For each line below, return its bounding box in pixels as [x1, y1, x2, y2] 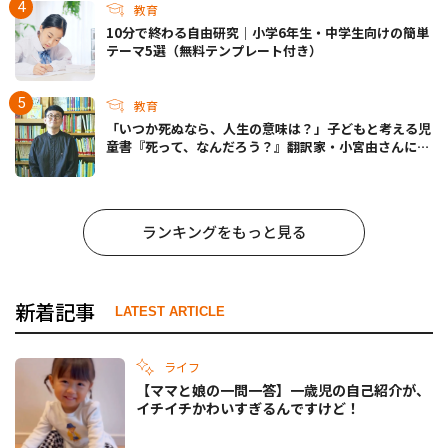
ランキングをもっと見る [141, 221, 307, 243]
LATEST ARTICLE [115, 304, 225, 320]
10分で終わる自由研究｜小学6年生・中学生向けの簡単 [106, 23, 429, 43]
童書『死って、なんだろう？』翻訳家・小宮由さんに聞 [106, 137, 430, 157]
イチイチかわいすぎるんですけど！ [136, 397, 360, 418]
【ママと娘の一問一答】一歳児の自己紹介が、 [136, 379, 430, 400]
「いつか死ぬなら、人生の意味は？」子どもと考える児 [106, 119, 431, 139]
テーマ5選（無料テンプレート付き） [106, 41, 322, 61]
